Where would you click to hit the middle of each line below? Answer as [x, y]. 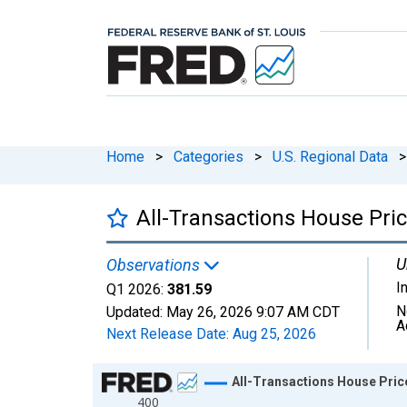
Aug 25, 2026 [274, 333]
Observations [155, 264]
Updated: [136, 312]
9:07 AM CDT [298, 312]
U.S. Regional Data [330, 156]
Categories [208, 156]
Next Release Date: [169, 333]
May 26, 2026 [209, 312]
